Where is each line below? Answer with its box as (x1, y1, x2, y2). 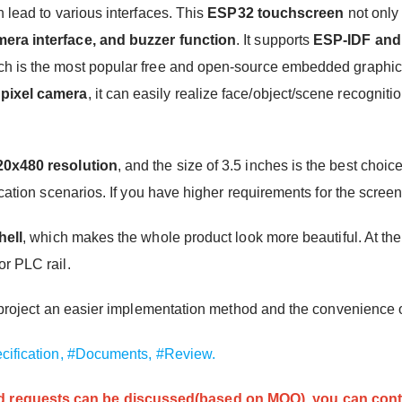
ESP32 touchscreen (207, 4, 345, 21)
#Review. (155, 345, 216, 362)
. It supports (236, 31, 314, 48)
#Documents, (66, 345, 156, 362)
